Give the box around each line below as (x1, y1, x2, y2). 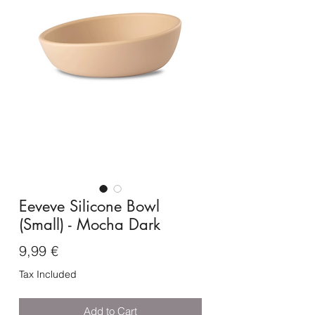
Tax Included (19, 268, 77, 281)
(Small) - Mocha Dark (19, 214, 160, 235)
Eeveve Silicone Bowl (19, 196, 160, 217)
